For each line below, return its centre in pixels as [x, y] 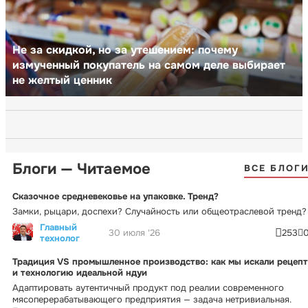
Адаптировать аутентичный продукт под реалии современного [148, 287]
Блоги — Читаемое [81, 169]
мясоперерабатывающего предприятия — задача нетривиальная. [152, 299]
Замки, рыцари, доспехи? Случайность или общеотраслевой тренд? [159, 211]
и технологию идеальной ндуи [80, 272]
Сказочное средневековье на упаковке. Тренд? [115, 196]
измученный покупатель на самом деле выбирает [149, 65]
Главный [58, 227]
